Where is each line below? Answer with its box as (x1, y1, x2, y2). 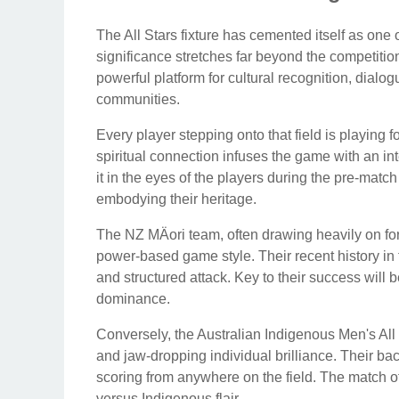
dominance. (96, 291, 170, 307)
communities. (96, 92, 180, 108)
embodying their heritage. (96, 191, 256, 208)
